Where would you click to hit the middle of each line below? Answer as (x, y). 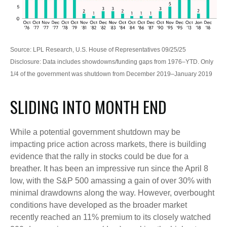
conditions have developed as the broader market (99, 205)
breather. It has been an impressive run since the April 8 (109, 169)
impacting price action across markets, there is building (108, 144)
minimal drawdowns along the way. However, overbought (112, 193)
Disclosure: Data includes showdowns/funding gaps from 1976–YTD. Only (112, 62)
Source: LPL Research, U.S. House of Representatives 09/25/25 (98, 50)
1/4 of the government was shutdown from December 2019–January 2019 (111, 74)
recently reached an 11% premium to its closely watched (110, 217)
